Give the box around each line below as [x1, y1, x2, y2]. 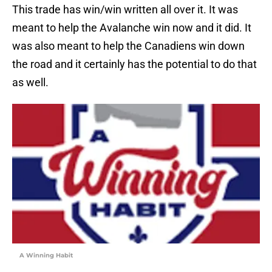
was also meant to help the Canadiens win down [12, 39, 245, 53]
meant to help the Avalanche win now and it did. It [12, 21, 251, 35]
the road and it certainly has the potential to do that [12, 58, 257, 71]
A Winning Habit [19, 251, 73, 260]
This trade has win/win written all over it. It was [12, 3, 238, 16]
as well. [12, 76, 49, 89]
